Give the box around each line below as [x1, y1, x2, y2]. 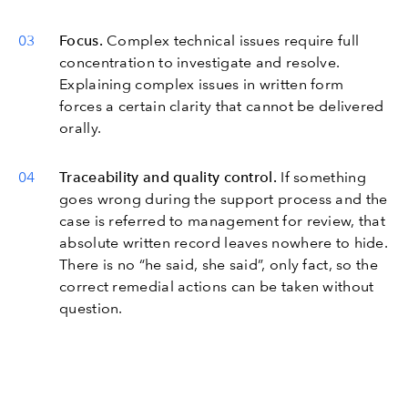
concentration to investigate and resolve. [59, 53, 341, 71]
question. [59, 299, 123, 317]
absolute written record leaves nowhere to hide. [59, 233, 389, 251]
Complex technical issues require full [102, 31, 360, 49]
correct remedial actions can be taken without [59, 277, 374, 295]
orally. [59, 118, 102, 137]
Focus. [59, 31, 103, 49]
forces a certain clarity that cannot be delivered [59, 97, 384, 115]
